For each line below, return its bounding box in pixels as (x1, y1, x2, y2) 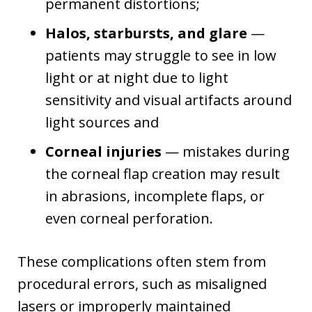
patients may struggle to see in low (45, 45, 276, 65)
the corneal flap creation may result (45, 164, 280, 183)
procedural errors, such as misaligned (17, 274, 267, 293)
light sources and (45, 112, 159, 132)
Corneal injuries (45, 141, 162, 161)
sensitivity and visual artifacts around (45, 90, 292, 109)
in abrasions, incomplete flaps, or (45, 186, 265, 205)
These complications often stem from (17, 251, 266, 271)
